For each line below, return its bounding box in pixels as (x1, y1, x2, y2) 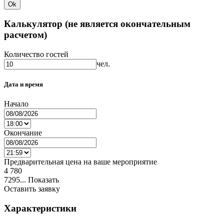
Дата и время (4, 80, 43, 88)
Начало (4, 99, 28, 108)
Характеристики (4, 203, 76, 214)
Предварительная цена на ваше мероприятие (4, 157, 157, 166)
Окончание (4, 128, 42, 137)
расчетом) (4, 29, 47, 40)
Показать (28, 175, 59, 184)
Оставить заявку (4, 184, 60, 193)
